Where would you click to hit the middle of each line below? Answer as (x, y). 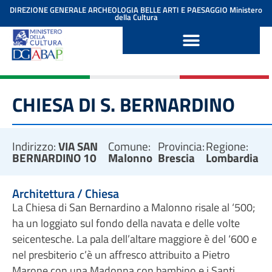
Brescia (176, 158)
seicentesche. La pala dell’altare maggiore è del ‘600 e (134, 239)
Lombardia (232, 158)
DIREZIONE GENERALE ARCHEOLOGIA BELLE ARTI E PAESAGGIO (120, 10)
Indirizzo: (35, 146)
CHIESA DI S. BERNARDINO (124, 104)
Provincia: (181, 146)
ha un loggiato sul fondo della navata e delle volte (126, 223)
